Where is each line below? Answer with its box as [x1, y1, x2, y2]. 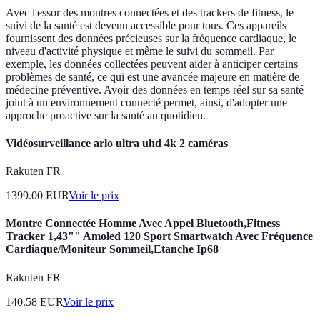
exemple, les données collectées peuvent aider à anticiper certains [6, 57, 298, 70]
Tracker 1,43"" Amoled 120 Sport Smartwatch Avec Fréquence [6, 230, 313, 243]
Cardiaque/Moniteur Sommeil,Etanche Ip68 [6, 243, 219, 256]
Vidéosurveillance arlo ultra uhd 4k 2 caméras [6, 136, 228, 149]
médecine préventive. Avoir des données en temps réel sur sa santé [6, 83, 304, 96]
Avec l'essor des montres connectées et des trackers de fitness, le [6, 6, 294, 19]
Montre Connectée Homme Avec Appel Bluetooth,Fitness [6, 217, 280, 230]
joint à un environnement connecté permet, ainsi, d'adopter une [6, 96, 287, 109]
